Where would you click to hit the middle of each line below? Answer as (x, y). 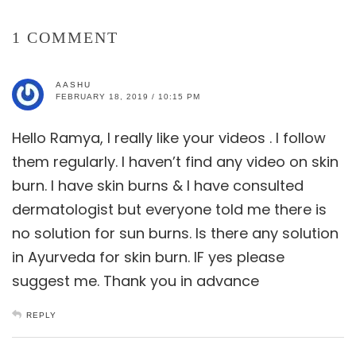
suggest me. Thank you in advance (135, 281)
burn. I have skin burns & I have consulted (158, 185)
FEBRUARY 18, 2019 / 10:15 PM (128, 96)
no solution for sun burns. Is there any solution (175, 233)
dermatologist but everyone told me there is (169, 209)
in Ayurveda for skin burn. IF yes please (148, 257)
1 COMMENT (65, 37)
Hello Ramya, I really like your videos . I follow (169, 137)
